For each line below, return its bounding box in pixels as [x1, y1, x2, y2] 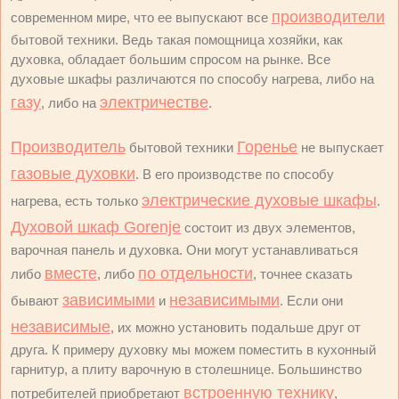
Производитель [11, 138, 126, 156]
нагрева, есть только [11, 193, 142, 208]
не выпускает [297, 140, 384, 155]
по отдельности [138, 265, 253, 282]
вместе [45, 265, 97, 282]
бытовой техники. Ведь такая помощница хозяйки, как [11, 32, 343, 47]
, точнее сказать [253, 266, 353, 281]
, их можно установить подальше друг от [110, 320, 361, 335]
